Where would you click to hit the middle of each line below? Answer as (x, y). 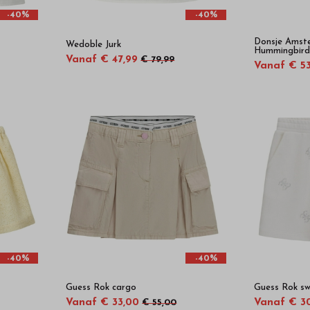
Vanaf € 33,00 (103, 303)
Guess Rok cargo (101, 288)
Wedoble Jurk (94, 44)
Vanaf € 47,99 (102, 60)
